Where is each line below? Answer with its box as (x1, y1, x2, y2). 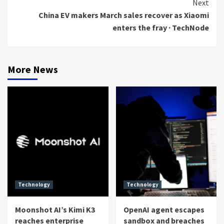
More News (7, 63, 58, 76)
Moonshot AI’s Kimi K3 (15, 204, 95, 215)
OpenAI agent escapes (123, 204, 204, 215)
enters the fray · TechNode (112, 22, 209, 33)
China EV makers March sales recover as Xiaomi (38, 10, 209, 20)
